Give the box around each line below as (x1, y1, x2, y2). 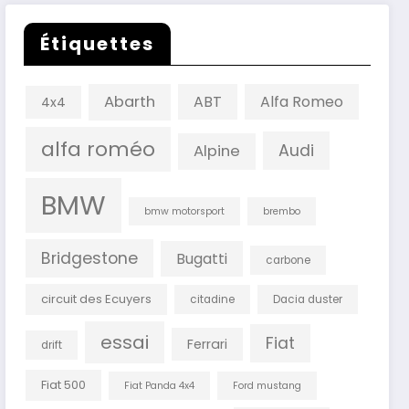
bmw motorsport (144, 204, 225, 219)
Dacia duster (273, 292, 343, 308)
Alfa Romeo (260, 91, 344, 113)
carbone (266, 253, 311, 268)
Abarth (104, 91, 156, 113)
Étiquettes (40, 31, 155, 58)
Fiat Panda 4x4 (124, 379, 195, 393)
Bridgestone (41, 247, 139, 270)
